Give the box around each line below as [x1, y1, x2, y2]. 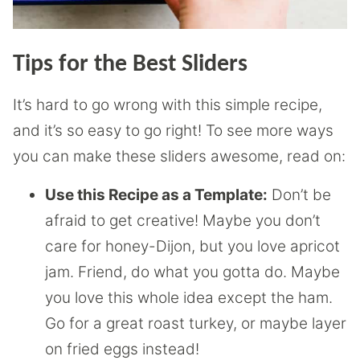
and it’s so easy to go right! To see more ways [13, 121, 333, 140]
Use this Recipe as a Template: [45, 185, 268, 204]
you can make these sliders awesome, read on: [13, 146, 346, 166]
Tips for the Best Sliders [13, 51, 247, 77]
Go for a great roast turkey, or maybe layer [45, 313, 346, 333]
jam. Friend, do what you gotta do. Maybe [45, 262, 340, 281]
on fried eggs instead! [45, 339, 199, 358]
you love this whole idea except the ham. [45, 288, 333, 307]
